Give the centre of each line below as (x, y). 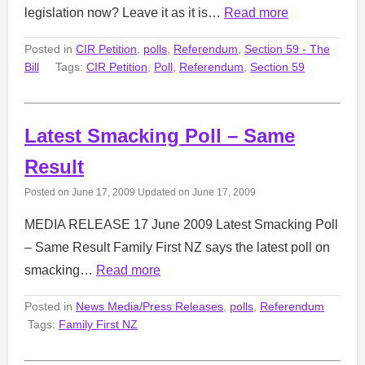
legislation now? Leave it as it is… (124, 12)
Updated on (164, 191)
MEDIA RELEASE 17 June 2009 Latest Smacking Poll (181, 224)
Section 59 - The (287, 48)
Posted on (48, 191)
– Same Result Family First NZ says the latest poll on (177, 247)
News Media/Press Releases (150, 306)
